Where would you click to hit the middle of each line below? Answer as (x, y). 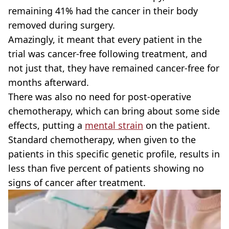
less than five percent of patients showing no (106, 168)
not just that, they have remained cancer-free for (114, 68)
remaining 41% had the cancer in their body (103, 10)
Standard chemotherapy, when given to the (102, 139)
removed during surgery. (62, 25)
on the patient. (177, 125)
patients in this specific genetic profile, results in (114, 154)
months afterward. (49, 82)
